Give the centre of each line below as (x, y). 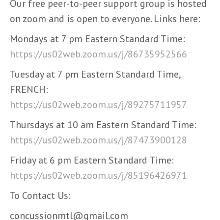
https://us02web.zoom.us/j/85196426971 (98, 175)
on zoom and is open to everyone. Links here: (105, 19)
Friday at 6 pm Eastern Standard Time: (92, 160)
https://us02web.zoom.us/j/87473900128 (98, 140)
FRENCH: (29, 89)
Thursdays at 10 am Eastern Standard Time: (103, 125)
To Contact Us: (40, 195)
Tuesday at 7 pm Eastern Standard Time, (95, 74)
